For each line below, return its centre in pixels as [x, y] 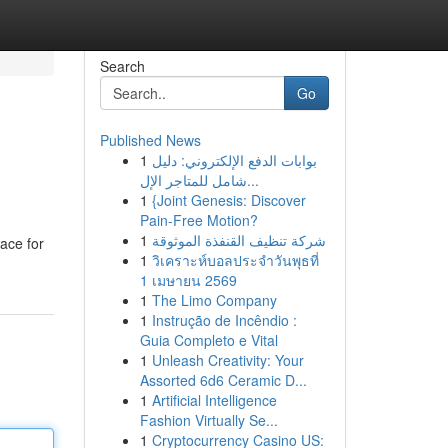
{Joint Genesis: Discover [228, 200]
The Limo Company [214, 300]
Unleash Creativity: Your [227, 360]
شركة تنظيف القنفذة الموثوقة [238, 240]
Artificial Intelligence [214, 400]
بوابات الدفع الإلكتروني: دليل [234, 160]
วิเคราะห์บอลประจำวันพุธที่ [235, 260]
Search [122, 66]
